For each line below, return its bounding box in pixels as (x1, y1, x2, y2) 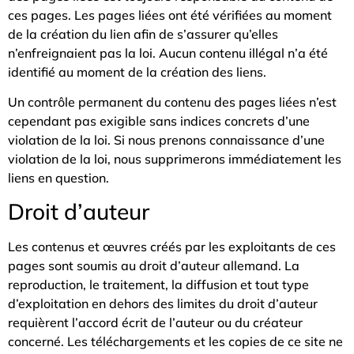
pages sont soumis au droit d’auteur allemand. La (8, 258, 299, 274)
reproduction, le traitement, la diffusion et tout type (8, 277, 309, 293)
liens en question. (8, 169, 109, 186)
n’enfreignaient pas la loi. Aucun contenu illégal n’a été (8, 44, 328, 61)
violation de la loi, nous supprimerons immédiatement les (8, 150, 341, 167)
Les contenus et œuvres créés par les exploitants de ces (8, 239, 336, 255)
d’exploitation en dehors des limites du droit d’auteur (8, 296, 318, 312)
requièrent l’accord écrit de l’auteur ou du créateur (8, 314, 303, 331)
